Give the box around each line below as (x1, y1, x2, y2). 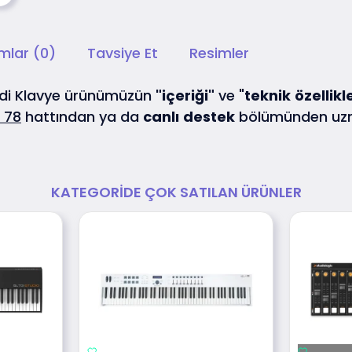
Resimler (189, 43, 249, 64)
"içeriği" (156, 86, 214, 106)
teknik (244, 86, 291, 106)
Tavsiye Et (87, 43, 158, 64)
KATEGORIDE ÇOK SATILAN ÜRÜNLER (50, 181, 302, 202)
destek (183, 107, 235, 127)
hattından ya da (21, 107, 143, 127)
